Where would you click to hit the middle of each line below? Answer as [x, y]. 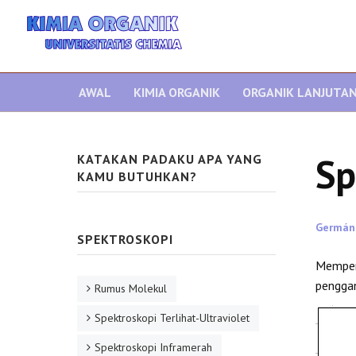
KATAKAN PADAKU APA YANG [170, 159]
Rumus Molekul [131, 288]
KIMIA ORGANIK [177, 92]
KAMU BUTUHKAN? [137, 176]
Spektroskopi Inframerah [153, 347]
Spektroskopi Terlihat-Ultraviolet [172, 318]
